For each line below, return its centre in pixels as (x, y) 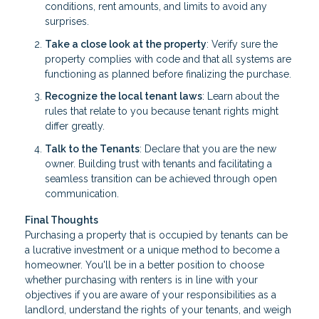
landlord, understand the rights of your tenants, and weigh (158, 310)
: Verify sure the (242, 44)
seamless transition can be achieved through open (161, 178)
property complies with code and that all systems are (168, 59)
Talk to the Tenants (92, 148)
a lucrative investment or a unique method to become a (152, 250)
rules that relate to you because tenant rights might (162, 111)
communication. (82, 193)
